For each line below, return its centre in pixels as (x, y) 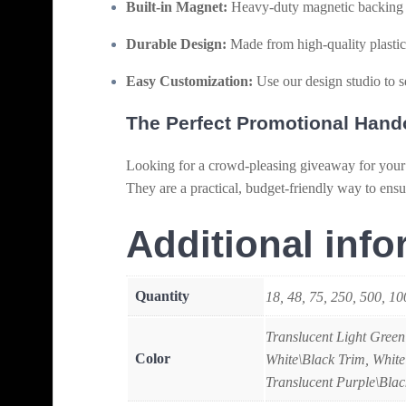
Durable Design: (176, 43)
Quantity (162, 295)
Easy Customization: (189, 81)
